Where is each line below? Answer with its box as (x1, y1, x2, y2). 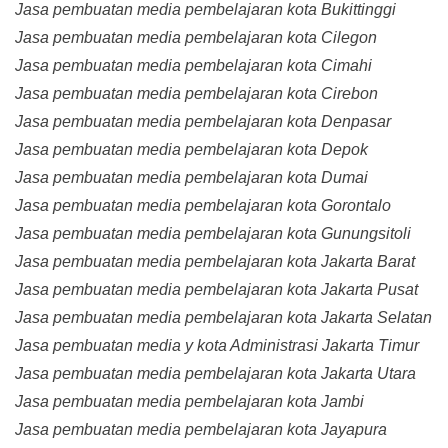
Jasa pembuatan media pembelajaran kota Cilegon (15, 29, 377, 47)
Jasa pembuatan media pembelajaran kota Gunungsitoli (15, 225, 411, 243)
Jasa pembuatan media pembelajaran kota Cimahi (15, 57, 372, 75)
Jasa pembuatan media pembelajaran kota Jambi (15, 393, 364, 411)
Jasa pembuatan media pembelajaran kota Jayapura (15, 421, 387, 439)
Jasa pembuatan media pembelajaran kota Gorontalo (15, 197, 391, 215)
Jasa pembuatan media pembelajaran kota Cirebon (15, 85, 378, 103)
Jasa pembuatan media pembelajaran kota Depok (15, 141, 368, 159)
